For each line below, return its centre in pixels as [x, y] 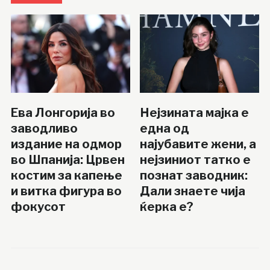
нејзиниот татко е [196, 159]
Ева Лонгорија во [63, 112]
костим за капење [66, 175]
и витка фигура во [66, 191]
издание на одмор [66, 144]
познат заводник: [194, 175]
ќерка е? [167, 206]
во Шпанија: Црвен [67, 159]
